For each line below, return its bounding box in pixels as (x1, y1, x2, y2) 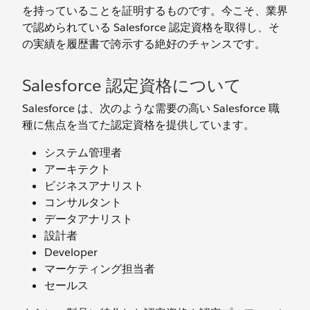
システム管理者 (44, 145, 122, 160)
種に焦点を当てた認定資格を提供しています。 (22, 118, 255, 132)
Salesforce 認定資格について (22, 75, 241, 96)
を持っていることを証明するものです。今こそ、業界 (22, 3, 288, 18)
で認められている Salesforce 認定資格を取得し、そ (22, 20, 280, 35)
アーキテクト (44, 162, 111, 176)
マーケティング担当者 (44, 262, 155, 276)
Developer (44, 245, 98, 259)
